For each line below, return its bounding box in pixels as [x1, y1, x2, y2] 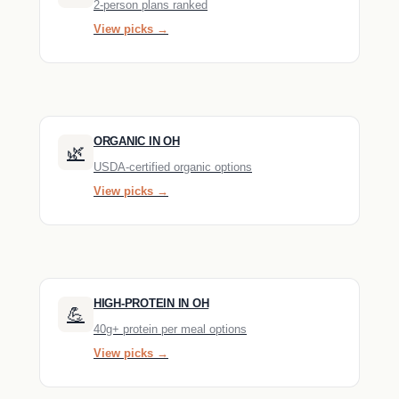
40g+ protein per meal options [94, 322, 247, 337]
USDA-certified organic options [94, 160, 252, 175]
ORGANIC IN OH [94, 134, 180, 149]
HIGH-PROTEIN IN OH [94, 297, 209, 311]
